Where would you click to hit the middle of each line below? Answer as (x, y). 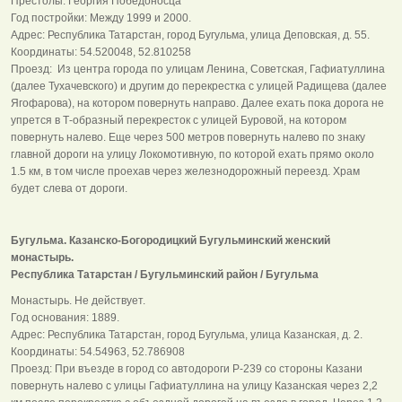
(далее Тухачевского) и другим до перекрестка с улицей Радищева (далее (199, 86)
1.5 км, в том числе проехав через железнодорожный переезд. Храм (185, 171)
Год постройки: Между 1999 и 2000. (101, 17)
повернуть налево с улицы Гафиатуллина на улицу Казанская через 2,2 (194, 385)
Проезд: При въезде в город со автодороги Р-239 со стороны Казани (187, 368)
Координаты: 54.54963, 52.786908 (99, 351)
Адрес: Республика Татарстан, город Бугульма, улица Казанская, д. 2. (187, 334)
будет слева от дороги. (69, 188)
